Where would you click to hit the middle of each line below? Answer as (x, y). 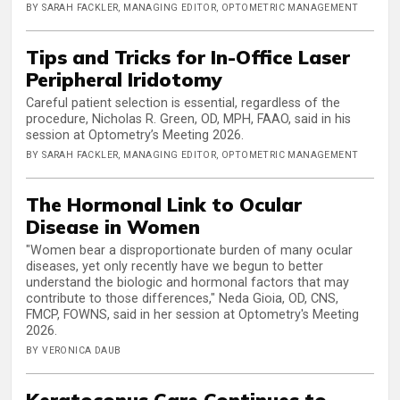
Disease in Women (113, 227)
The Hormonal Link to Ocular (164, 204)
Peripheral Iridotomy (124, 79)
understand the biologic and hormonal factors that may (187, 282)
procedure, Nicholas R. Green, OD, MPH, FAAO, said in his (188, 120)
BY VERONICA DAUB (74, 350)
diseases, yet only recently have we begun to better (175, 266)
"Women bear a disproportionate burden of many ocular (189, 250)
